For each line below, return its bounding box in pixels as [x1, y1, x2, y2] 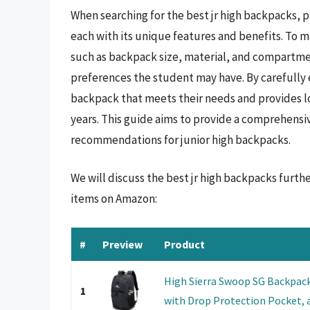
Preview [102, 237, 143, 251]
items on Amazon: [71, 191, 157, 207]
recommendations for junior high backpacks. [71, 131, 291, 147]
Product [164, 237, 205, 251]
